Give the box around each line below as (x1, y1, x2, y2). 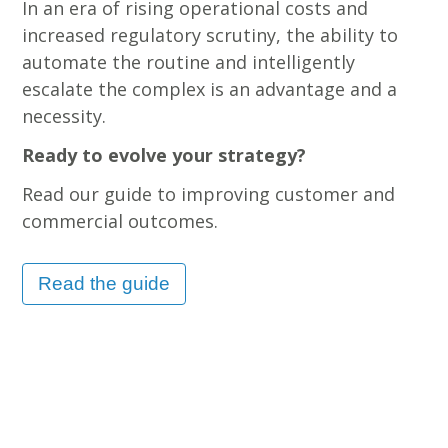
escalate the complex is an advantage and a (22, 77, 398, 101)
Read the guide (38, 273, 171, 294)
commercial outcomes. (22, 209, 219, 233)
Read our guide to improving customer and (22, 182, 396, 206)
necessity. (22, 104, 107, 128)
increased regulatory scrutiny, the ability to (22, 23, 399, 47)
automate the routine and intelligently (22, 50, 356, 74)
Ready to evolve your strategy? (22, 143, 307, 167)
